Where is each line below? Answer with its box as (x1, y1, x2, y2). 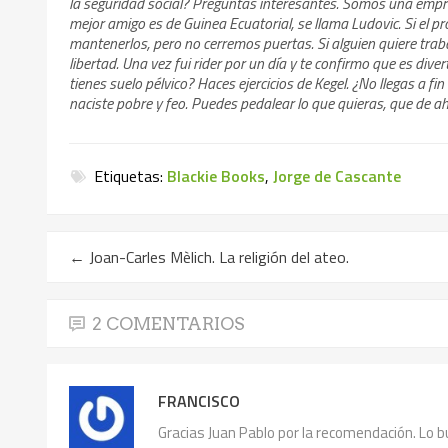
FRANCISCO (157, 389, 240, 414)
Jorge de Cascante (273, 163, 402, 188)
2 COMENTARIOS (92, 312, 246, 334)
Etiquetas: (90, 163, 168, 188)
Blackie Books (167, 163, 266, 188)
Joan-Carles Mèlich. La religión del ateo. (85, 244, 350, 269)
